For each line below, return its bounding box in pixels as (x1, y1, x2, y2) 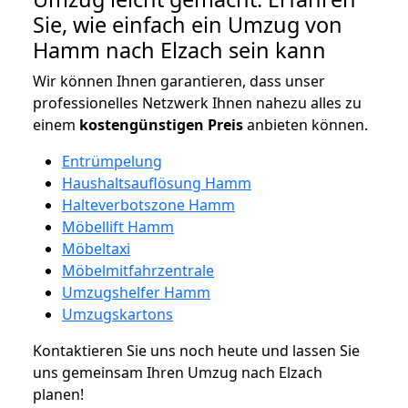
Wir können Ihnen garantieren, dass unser (33, 70, 325, 91)
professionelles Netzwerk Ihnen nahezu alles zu (33, 92, 362, 113)
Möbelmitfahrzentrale (62, 260, 214, 280)
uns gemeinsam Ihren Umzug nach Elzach (33, 362, 322, 382)
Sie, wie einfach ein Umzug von (33, 9, 342, 39)
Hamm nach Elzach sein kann (33, 35, 326, 65)
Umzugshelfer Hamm (62, 281, 210, 302)
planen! (33, 383, 84, 404)
